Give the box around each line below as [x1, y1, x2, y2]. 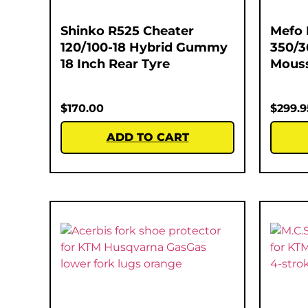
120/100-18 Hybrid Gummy [60, 39, 228, 55]
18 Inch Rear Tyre [60, 56, 170, 71]
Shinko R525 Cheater [60, 23, 194, 38]
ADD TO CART [106, 130, 189, 144]
